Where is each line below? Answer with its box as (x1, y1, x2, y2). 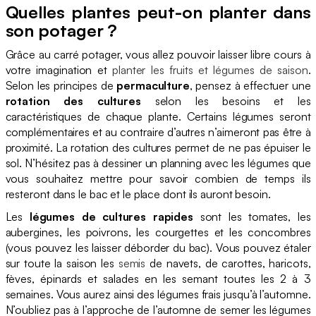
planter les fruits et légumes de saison (112, 63, 308, 78)
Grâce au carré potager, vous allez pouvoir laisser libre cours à (5, 47, 311, 62)
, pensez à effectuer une (189, 78, 311, 93)
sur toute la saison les (5, 256, 119, 271)
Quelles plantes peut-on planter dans (5, 1, 311, 23)
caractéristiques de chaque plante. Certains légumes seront (5, 109, 311, 124)
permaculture (116, 78, 190, 93)
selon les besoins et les (141, 94, 311, 109)
